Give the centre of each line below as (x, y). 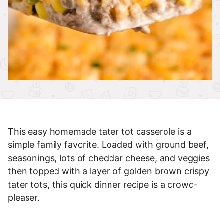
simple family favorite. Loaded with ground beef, (108, 145)
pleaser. (24, 198)
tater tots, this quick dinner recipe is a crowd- (103, 185)
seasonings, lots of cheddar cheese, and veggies (109, 158)
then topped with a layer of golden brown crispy (109, 171)
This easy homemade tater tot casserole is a (100, 132)
